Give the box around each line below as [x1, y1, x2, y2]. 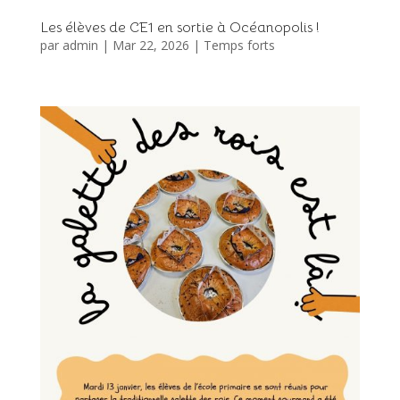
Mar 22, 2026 [112, 37, 189, 54]
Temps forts [203, 37, 275, 54]
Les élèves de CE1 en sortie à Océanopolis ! [39, 19, 320, 37]
